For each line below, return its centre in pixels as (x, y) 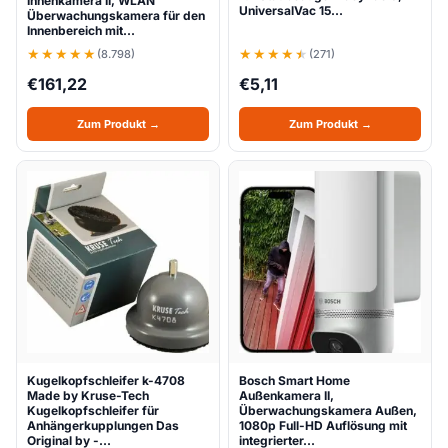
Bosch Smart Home (294, 380)
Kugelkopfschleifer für (93, 410)
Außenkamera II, (286, 395)
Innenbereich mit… (81, 30)
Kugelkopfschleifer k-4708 (106, 380)
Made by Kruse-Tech (88, 395)
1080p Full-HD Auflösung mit (323, 425)
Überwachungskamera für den (116, 15)
